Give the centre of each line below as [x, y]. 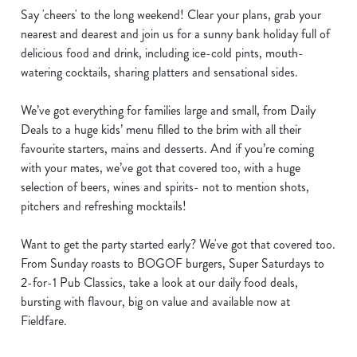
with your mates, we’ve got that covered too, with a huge [161, 168]
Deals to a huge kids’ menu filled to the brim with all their [161, 129]
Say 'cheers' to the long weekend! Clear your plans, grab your [171, 15]
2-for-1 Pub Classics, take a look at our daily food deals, [159, 282]
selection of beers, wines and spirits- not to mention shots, [165, 187]
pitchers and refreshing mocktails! [104, 206]
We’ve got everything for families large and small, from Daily [168, 110]
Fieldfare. [44, 321]
